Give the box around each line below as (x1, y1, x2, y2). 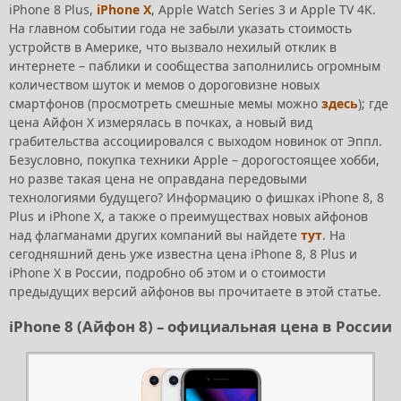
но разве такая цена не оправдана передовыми (9, 169, 307, 187)
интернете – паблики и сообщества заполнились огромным (9, 56, 380, 74)
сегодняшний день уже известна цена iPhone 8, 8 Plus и (9, 244, 357, 262)
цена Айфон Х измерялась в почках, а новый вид (9, 113, 312, 131)
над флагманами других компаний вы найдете (9, 226, 301, 243)
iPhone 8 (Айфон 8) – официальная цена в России (9, 315, 392, 337)
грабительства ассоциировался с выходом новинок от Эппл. (9, 132, 382, 149)
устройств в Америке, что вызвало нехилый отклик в (9, 38, 337, 55)
